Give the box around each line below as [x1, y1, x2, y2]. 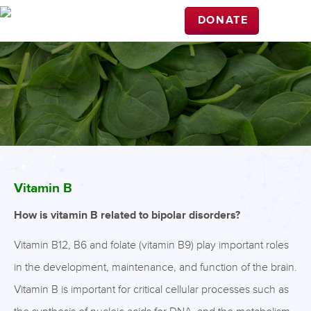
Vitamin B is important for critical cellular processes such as [14, 283, 289, 296]
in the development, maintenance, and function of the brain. [14, 260, 297, 274]
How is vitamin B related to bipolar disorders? [14, 208, 240, 223]
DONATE [197, 13, 249, 28]
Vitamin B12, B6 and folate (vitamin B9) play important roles [14, 238, 289, 252]
